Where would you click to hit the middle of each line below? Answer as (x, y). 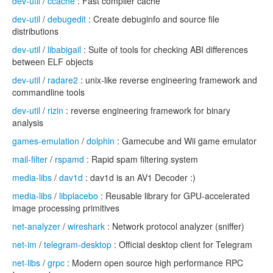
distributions (35, 31)
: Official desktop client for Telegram (182, 244)
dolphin (101, 141)
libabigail (64, 49)
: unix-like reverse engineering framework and (168, 80)
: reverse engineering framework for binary (147, 110)
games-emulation (46, 141)
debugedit (67, 19)
